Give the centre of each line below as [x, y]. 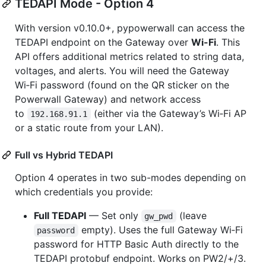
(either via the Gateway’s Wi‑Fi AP [170, 113]
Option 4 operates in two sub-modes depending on [130, 177]
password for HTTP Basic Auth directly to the [136, 244]
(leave [191, 215]
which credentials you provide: [84, 191]
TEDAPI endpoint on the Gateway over [103, 42]
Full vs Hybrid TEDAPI [64, 155]
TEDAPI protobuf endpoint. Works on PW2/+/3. [140, 258]
